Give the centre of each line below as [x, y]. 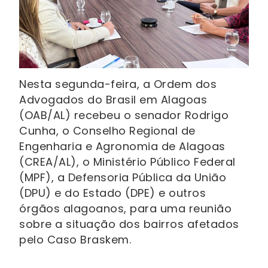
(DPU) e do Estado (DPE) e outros [112, 193]
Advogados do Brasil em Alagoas [113, 100]
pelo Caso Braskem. [75, 240]
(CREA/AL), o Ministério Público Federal [127, 162]
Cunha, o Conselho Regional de [107, 131]
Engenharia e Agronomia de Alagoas [122, 147]
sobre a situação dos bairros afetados [129, 224]
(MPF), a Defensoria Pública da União [123, 178]
